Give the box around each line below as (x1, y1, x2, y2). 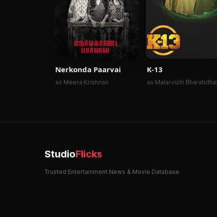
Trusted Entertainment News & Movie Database (45, 168, 179, 175)
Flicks (76, 148, 102, 160)
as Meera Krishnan (55, 78, 108, 86)
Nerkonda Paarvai (55, 64, 121, 74)
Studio (45, 148, 76, 160)
